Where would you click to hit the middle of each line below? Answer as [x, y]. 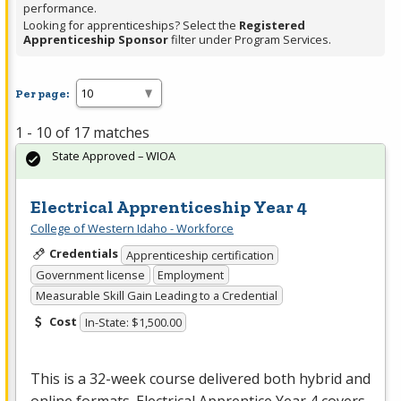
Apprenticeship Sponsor [96, 40]
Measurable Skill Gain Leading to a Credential [156, 295]
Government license [90, 275]
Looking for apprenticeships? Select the [131, 26]
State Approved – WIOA [114, 156]
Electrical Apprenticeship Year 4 [169, 207]
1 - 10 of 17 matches [82, 133]
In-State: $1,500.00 [133, 323]
